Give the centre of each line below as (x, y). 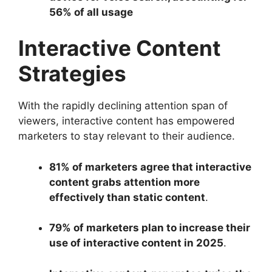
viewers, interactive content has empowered (127, 121)
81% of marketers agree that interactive (150, 167)
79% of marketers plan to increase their (150, 228)
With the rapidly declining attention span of (123, 106)
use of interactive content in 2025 (136, 243)
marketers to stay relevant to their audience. (127, 136)
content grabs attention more (124, 182)
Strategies (72, 74)
